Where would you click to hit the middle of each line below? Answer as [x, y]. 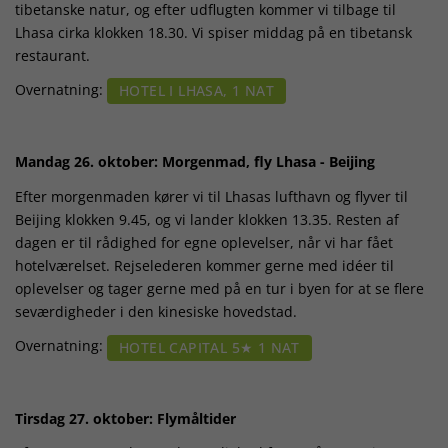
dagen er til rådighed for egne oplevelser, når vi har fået [204, 242]
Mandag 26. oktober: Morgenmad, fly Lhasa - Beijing [195, 162]
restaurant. [52, 55]
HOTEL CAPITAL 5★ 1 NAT [209, 347]
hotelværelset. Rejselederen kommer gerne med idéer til [204, 265]
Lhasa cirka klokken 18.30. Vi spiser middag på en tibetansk [213, 32]
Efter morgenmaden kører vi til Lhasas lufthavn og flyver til [211, 196]
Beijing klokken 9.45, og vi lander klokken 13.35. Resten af [207, 219]
